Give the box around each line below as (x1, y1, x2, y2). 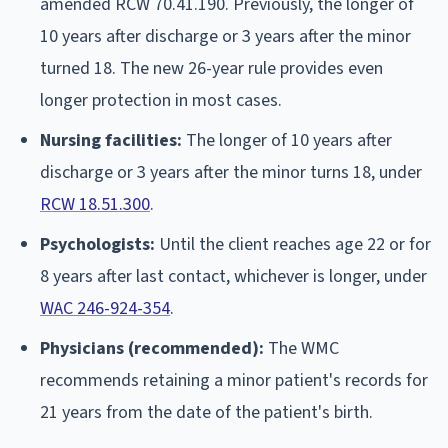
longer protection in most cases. (40, 87, 282, 113)
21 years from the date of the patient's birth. (40, 399, 373, 425)
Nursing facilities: (40, 127, 182, 153)
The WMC (264, 335, 339, 361)
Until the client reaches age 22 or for (155, 231, 431, 257)
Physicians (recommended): (40, 335, 264, 361)
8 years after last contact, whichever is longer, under (40, 263, 427, 289)
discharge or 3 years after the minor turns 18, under (40, 159, 422, 185)
